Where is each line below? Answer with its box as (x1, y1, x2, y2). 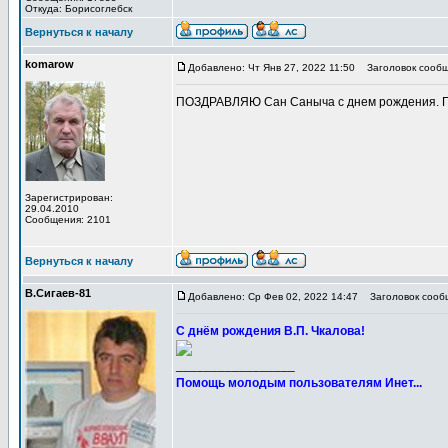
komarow (25, 58, 74, 70)
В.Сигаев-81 (25, 287, 91, 299)
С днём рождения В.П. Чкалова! (176, 324, 365, 338)
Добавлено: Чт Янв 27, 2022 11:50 (188, 62, 355, 73)
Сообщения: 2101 (25, 214, 111, 225)
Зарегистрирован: (25, 192, 113, 203)
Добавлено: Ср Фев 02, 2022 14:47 (188, 291, 358, 302)
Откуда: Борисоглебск (25, 3, 132, 14)
